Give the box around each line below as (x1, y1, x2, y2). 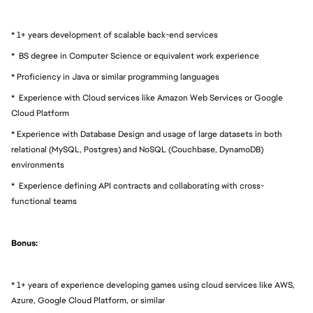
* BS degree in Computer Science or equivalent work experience (11, 50, 259, 61)
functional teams (11, 196, 77, 207)
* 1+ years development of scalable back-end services (11, 29, 218, 41)
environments (11, 159, 64, 170)
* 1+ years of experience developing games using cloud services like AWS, (11, 279, 295, 291)
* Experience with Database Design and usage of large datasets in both (11, 129, 282, 140)
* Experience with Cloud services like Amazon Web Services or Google (11, 92, 283, 103)
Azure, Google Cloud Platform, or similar (11, 295, 165, 306)
